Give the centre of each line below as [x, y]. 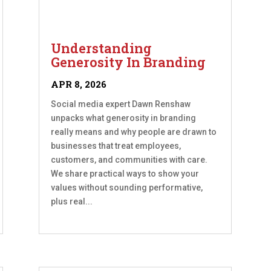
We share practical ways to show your [125, 174]
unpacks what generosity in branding [124, 118]
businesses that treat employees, [116, 146]
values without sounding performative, [127, 188]
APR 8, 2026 [79, 84]
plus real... [72, 202]
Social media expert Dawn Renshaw [121, 104]
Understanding [102, 48]
